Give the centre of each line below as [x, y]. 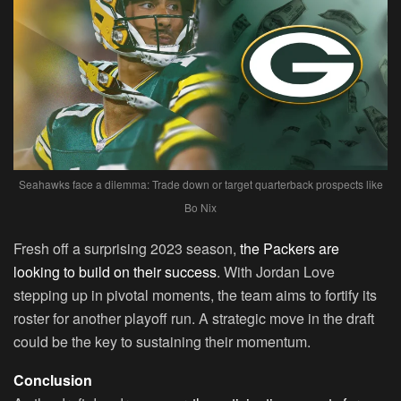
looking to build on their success [115, 272]
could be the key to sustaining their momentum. [162, 342]
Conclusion [53, 380]
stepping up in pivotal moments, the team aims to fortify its [195, 295]
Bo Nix [200, 208]
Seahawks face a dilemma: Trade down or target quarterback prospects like [200, 184]
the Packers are [288, 249]
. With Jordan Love [276, 272]
